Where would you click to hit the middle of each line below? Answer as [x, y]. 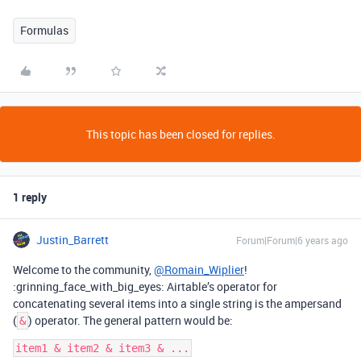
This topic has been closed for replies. [180, 134]
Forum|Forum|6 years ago [292, 240]
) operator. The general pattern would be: [131, 320]
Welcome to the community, [83, 269]
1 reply [30, 197]
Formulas [44, 30]
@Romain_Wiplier [199, 269]
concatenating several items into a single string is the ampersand [177, 303]
